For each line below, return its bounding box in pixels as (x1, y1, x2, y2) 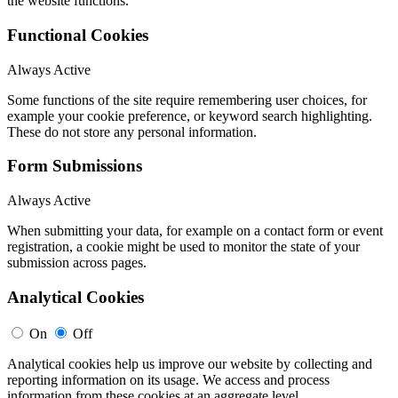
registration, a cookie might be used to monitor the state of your (7, 239, 360, 255)
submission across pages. (7, 255, 147, 271)
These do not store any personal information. (7, 123, 257, 139)
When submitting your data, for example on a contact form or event (7, 223, 383, 239)
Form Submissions (7, 156, 142, 176)
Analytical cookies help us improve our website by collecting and (7, 355, 372, 371)
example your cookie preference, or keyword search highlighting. (7, 107, 372, 123)
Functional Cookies (7, 25, 148, 44)
